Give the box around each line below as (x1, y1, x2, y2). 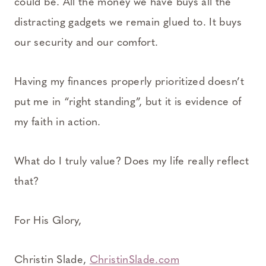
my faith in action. (14, 116, 101, 128)
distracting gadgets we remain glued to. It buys (14, 17, 242, 28)
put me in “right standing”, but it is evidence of (14, 96, 242, 108)
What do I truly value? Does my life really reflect (14, 156, 249, 167)
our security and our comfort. (14, 37, 159, 49)
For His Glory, (14, 215, 82, 227)
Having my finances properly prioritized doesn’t (14, 76, 244, 88)
